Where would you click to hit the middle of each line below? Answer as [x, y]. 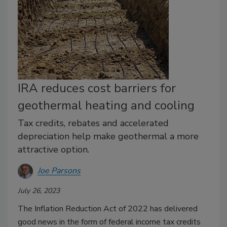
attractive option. [53, 149]
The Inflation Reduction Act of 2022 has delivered [108, 209]
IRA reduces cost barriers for [97, 88]
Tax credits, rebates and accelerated [93, 123]
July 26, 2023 [39, 191]
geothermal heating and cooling [106, 105]
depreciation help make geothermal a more [108, 136]
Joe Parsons [59, 171]
